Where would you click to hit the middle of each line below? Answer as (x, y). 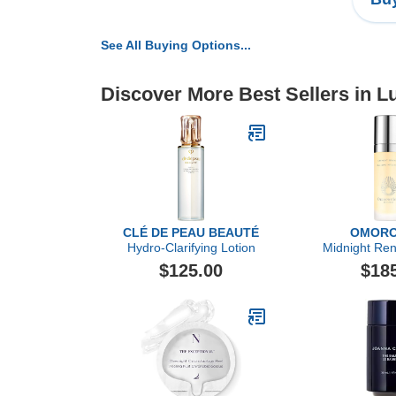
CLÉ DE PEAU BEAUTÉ (191, 232)
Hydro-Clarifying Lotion (191, 247)
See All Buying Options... (176, 45)
